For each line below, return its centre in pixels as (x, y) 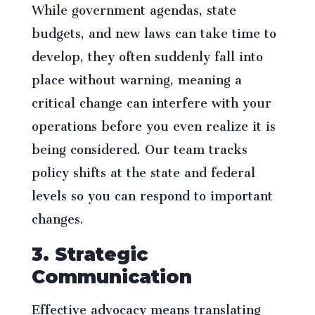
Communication (111, 277)
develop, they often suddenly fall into (147, 54)
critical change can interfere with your (151, 100)
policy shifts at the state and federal (143, 170)
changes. (57, 216)
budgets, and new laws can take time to (154, 31)
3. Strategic (89, 255)
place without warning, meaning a (136, 77)
